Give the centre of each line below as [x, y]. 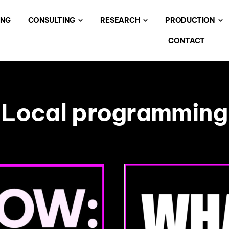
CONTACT [187, 41]
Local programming [114, 112]
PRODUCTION [190, 20]
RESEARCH [120, 20]
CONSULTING [51, 20]
